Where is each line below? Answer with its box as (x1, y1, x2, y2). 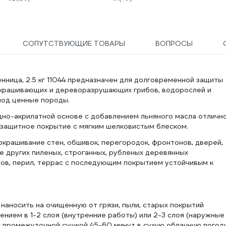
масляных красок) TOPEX (6, 2, 95, 11)
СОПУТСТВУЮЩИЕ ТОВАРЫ (23, 39, 126, 48)
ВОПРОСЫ (155, 39, 193, 48)
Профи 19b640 (6, 12, 57, 21)
